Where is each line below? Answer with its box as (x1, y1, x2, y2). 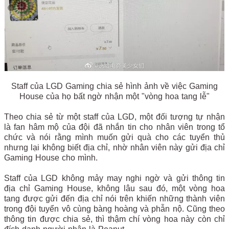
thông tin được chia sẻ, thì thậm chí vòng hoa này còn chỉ (4, 214, 225, 223)
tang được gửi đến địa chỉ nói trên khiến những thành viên (4, 194, 225, 203)
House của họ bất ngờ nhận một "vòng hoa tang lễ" (19, 91, 210, 101)
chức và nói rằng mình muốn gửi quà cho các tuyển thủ (4, 132, 225, 142)
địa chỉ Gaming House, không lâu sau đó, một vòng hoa (4, 184, 225, 193)
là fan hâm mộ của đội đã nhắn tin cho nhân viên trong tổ (4, 122, 225, 131)
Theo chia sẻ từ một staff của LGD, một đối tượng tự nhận (4, 112, 225, 121)
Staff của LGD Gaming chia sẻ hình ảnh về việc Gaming (11, 81, 218, 90)
